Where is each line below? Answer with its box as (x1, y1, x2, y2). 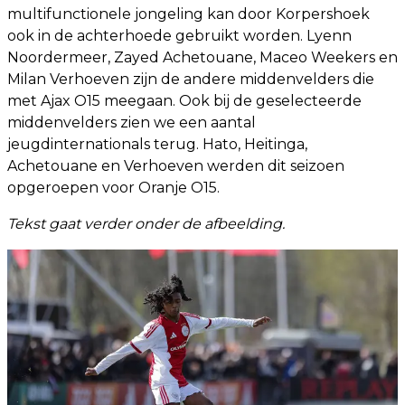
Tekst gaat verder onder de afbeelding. (7, 215, 285, 233)
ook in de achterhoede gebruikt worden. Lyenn (7, 27, 352, 45)
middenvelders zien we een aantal (7, 114, 256, 132)
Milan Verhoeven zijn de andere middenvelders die (7, 71, 374, 89)
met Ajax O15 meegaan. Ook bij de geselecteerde (7, 92, 362, 110)
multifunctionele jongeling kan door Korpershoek (7, 5, 370, 24)
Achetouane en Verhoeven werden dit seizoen (7, 157, 344, 175)
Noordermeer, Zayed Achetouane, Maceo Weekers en (7, 49, 398, 67)
